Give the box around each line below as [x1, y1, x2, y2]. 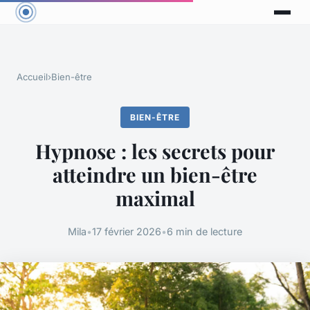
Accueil [17, 71, 48, 83]
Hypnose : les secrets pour [35, 138, 275, 165]
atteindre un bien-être [53, 161, 257, 188]
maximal [115, 185, 195, 212]
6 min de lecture [167, 225, 242, 237]
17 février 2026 [92, 225, 161, 237]
